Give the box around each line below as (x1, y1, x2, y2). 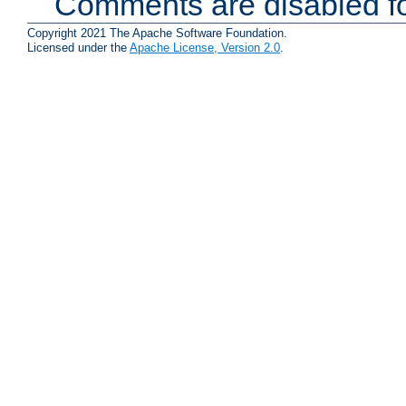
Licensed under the (27, 40, 130, 54)
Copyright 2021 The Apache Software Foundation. (27, 25, 287, 40)
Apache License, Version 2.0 (130, 40, 280, 54)
